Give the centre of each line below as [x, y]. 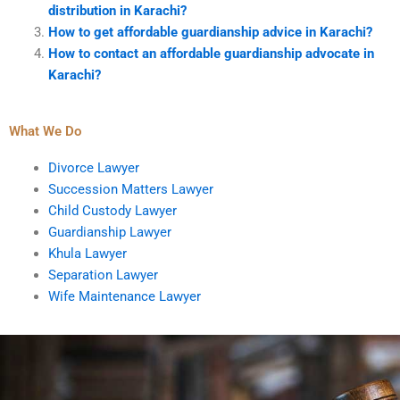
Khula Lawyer [87, 253]
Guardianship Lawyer [109, 232]
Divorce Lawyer [93, 167]
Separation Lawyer [103, 275]
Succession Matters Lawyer [130, 189]
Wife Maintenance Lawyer [124, 296]
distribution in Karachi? [117, 10]
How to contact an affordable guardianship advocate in [211, 53]
